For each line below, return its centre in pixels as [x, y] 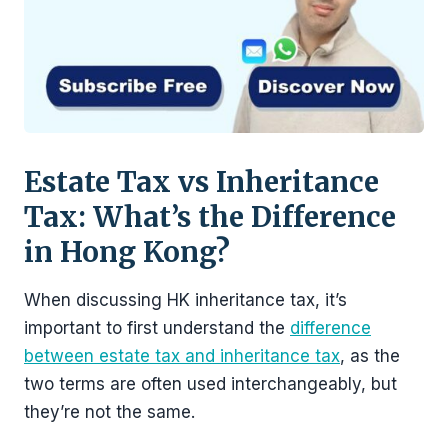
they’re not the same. [109, 412]
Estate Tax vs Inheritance [201, 182]
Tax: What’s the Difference [210, 217]
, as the [370, 356]
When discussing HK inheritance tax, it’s [185, 300]
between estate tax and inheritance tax [182, 356]
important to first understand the [157, 328]
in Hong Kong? [127, 252]
